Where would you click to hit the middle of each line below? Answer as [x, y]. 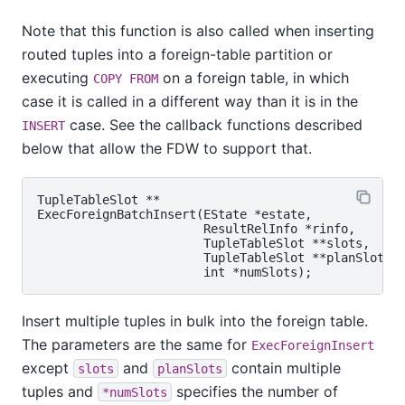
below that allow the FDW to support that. [167, 149]
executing [57, 78]
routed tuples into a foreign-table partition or [177, 55]
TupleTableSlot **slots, [203, 243]
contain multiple [284, 367]
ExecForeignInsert [313, 345]
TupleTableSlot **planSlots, [218, 257]
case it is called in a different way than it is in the [190, 102]
